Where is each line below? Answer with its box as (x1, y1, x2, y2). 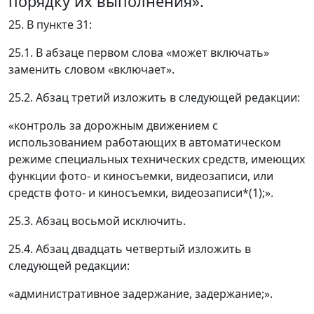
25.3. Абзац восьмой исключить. (8, 213, 186, 229)
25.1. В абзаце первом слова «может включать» (8, 45, 269, 61)
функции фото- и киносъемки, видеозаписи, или (8, 168, 273, 184)
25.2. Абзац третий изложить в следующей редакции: (8, 90, 300, 106)
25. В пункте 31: (8, 17, 92, 33)
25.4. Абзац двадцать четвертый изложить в (8, 241, 251, 257)
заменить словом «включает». (8, 62, 175, 78)
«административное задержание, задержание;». (8, 286, 273, 302)
